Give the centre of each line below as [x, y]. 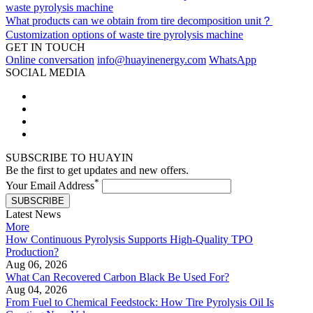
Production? [32, 252]
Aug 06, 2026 [36, 264]
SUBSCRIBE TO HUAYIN [70, 157]
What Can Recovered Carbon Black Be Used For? [117, 277]
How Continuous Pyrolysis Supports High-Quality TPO [129, 239]
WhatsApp [233, 59]
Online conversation [50, 59]
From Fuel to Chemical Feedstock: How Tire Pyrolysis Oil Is [140, 302]
